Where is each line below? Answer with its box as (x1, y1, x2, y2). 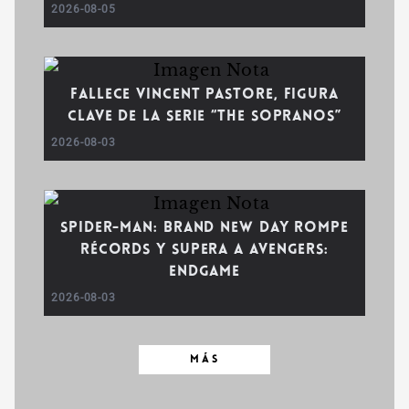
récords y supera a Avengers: (79, 243, 330, 257)
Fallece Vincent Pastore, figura (70, 88, 339, 102)
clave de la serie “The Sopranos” (68, 110, 341, 124)
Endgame (168, 265, 241, 279)
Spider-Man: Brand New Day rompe (60, 221, 349, 236)
